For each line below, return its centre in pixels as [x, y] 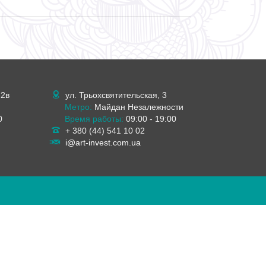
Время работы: [94, 119]
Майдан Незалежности [137, 107]
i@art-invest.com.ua [103, 142]
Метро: [78, 107]
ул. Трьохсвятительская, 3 [115, 95]
